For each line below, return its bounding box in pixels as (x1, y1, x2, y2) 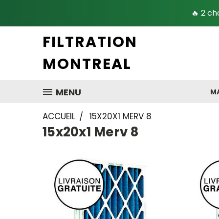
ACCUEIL (43, 110, 75, 122)
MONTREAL (43, 54, 131, 74)
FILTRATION (43, 32, 137, 52)
